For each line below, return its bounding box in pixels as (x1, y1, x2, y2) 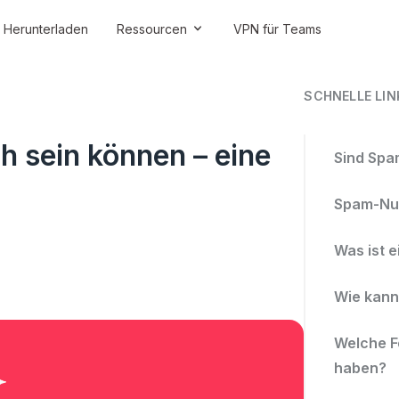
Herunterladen (4, 20, 88, 37)
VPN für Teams (233, 20, 322, 37)
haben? (334, 359, 387, 377)
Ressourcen (117, 20, 187, 37)
